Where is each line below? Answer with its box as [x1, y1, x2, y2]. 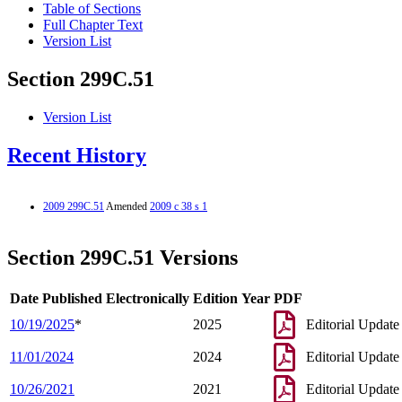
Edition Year [193, 290, 270, 306]
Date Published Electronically [10, 290, 189, 306]
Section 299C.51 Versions [7, 245, 238, 269]
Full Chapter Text [43, 17, 143, 33]
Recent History [7, 144, 146, 168]
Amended [104, 199, 150, 213]
